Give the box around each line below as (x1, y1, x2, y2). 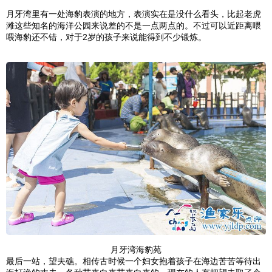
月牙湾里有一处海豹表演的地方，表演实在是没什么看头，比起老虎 (6, 9, 261, 19)
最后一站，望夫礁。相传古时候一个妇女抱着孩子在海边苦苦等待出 (6, 256, 261, 267)
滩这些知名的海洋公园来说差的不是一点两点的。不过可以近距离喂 (6, 21, 261, 31)
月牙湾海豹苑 (110, 245, 161, 255)
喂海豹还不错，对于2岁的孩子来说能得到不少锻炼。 (6, 32, 206, 42)
